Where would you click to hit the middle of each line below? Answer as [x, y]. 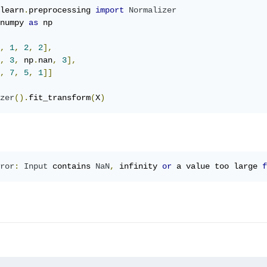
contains [72, 167]
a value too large [217, 167]
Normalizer [153, 10]
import [110, 10]
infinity [138, 167]
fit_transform [60, 98]
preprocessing [62, 10]
